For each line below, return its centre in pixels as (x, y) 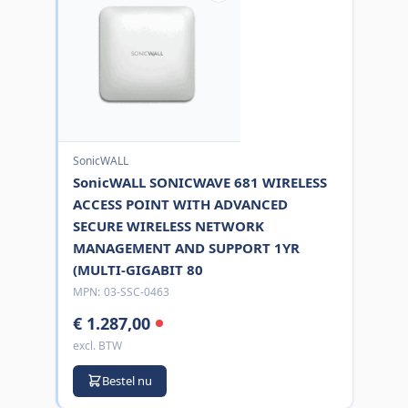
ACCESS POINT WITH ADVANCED (180, 204)
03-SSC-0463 (136, 291)
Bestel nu (127, 380)
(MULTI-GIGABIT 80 (138, 269)
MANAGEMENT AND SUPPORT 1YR (186, 247)
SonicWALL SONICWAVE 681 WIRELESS (199, 182)
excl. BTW (97, 345)
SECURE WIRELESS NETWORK (168, 225)
